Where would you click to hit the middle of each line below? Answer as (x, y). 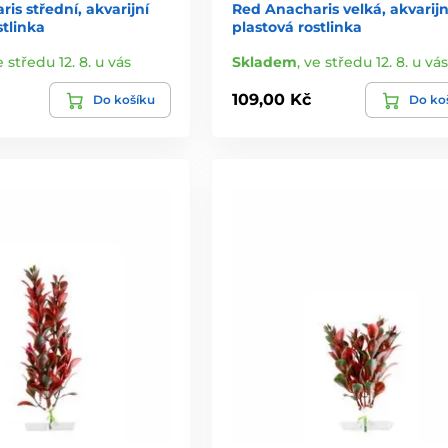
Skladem (264, 61)
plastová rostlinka (296, 26)
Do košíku (123, 99)
